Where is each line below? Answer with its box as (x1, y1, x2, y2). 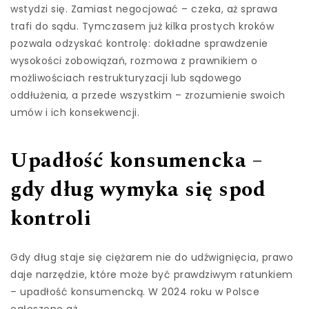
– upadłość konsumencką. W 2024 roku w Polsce (10, 284, 259, 299)
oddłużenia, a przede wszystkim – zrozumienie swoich (10, 88, 286, 103)
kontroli (10, 203, 91, 235)
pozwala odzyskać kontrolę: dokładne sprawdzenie (10, 37, 268, 51)
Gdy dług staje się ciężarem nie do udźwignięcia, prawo (10, 250, 293, 264)
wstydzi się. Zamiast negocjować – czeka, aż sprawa (10, 2, 277, 17)
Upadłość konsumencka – (10, 145, 262, 177)
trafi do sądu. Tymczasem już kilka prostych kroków (10, 19, 274, 34)
